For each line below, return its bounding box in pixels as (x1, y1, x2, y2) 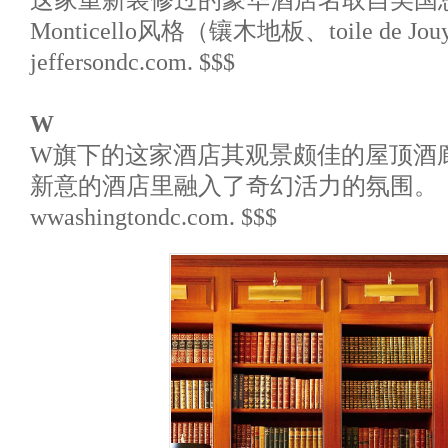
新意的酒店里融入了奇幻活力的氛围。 (30, 172, 438, 199)
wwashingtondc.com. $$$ (30, 203, 277, 230)
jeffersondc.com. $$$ (30, 48, 235, 75)
